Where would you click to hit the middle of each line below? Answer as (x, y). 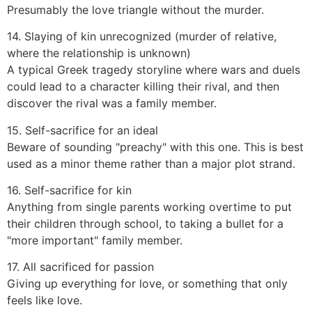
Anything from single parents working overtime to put (149, 207)
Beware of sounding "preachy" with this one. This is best (155, 147)
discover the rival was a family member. (112, 103)
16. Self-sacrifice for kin (69, 190)
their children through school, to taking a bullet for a (145, 224)
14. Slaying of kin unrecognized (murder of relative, (142, 37)
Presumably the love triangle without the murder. (135, 9)
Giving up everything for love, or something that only (147, 284)
